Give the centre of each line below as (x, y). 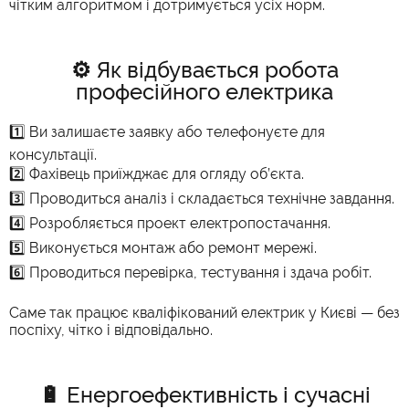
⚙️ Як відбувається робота (204, 69)
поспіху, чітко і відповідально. (111, 330)
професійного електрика (204, 91)
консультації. (53, 154)
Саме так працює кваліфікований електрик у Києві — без (204, 312)
